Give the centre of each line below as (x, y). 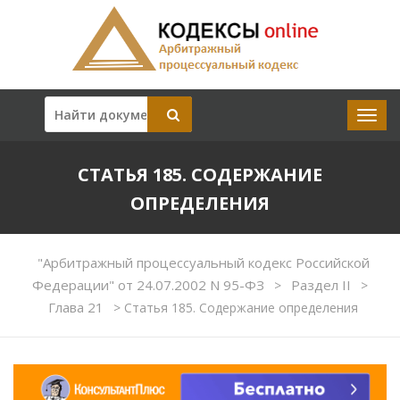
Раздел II (323, 285)
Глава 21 (78, 307)
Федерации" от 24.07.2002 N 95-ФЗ (150, 285)
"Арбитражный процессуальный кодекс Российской (203, 262)
